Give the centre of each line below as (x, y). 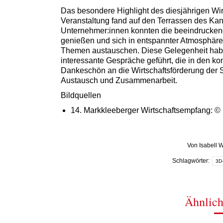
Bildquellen (81, 95)
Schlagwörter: (191, 161)
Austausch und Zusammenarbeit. (119, 80)
